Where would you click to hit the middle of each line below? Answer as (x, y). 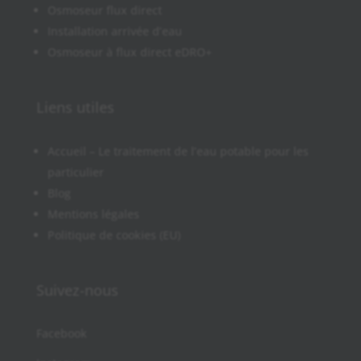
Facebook (61, 334)
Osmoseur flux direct (104, 10)
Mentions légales (93, 214)
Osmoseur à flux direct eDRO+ (129, 52)
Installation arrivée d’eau (114, 31)
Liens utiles (75, 108)
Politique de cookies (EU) (114, 235)
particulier (75, 172)
